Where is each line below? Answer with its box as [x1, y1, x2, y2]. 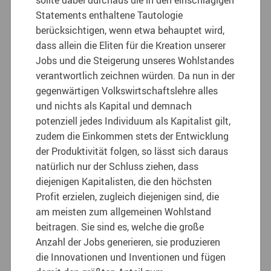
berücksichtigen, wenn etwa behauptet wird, [36, 23, 225, 37]
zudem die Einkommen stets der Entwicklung [36, 129, 229, 143]
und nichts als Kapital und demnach [36, 99, 192, 113]
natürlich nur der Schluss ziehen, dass [36, 159, 199, 173]
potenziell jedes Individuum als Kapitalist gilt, [36, 114, 231, 128]
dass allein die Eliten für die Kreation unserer [36, 38, 226, 52]
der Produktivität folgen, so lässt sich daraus [36, 144, 229, 158]
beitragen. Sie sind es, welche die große [36, 220, 204, 233]
